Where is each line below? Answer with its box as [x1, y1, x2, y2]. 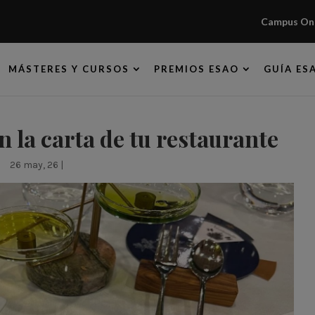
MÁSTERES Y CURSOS [8, 63, 130, 75]
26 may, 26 [9, 159, 58, 171]
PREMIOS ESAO [153, 63, 239, 75]
